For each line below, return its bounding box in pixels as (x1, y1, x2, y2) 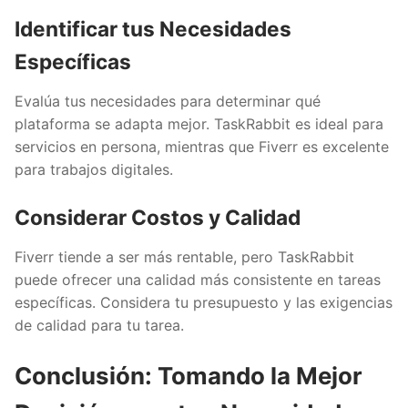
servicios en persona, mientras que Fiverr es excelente (15, 137, 389, 156)
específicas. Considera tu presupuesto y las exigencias (15, 292, 393, 311)
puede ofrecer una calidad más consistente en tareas (15, 270, 381, 289)
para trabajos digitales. (15, 159, 173, 178)
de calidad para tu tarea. (15, 315, 184, 334)
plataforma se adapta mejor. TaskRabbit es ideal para (15, 114, 383, 133)
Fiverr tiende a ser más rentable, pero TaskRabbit (15, 247, 354, 266)
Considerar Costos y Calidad (15, 205, 301, 230)
